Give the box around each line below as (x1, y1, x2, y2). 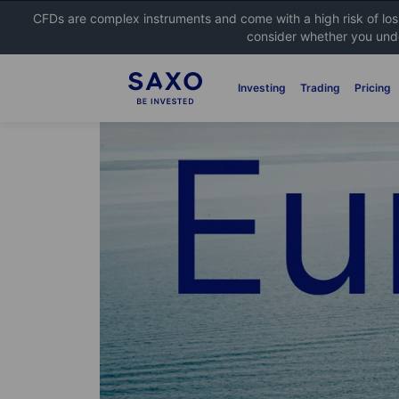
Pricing (354, 81, 391, 94)
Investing (237, 81, 286, 94)
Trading (299, 81, 340, 94)
